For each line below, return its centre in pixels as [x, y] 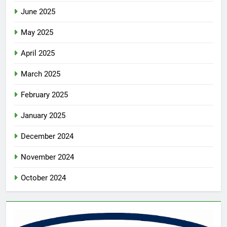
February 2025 [44, 95]
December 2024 [47, 137]
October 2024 [43, 178]
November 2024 [47, 157]
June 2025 [38, 12]
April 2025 [38, 53]
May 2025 [37, 33]
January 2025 [43, 116]
